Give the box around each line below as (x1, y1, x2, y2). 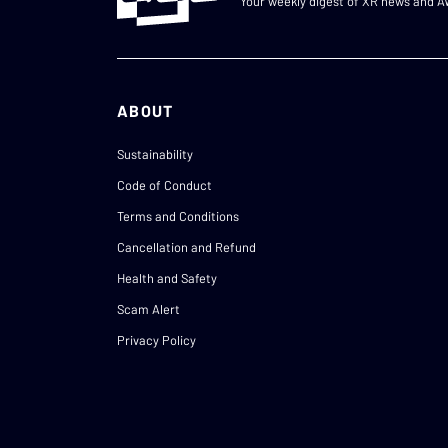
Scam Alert (117, 301, 180, 318)
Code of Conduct (117, 177, 212, 194)
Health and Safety (117, 270, 217, 287)
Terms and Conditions (117, 208, 239, 225)
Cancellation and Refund (117, 239, 256, 256)
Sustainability (117, 146, 193, 163)
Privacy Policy (117, 332, 196, 349)
